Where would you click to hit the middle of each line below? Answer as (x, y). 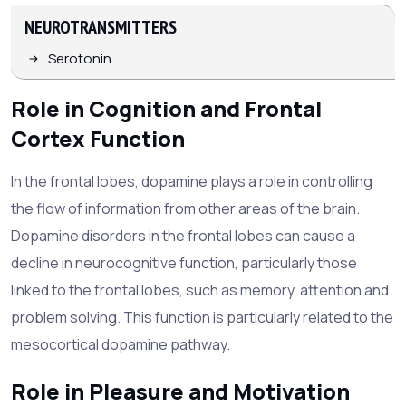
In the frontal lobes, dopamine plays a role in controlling (192, 181)
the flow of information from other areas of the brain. (185, 208)
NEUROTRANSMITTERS (101, 27)
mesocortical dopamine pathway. (121, 344)
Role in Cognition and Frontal (166, 108)
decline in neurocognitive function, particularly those (184, 262)
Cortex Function (98, 138)
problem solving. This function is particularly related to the (202, 317)
